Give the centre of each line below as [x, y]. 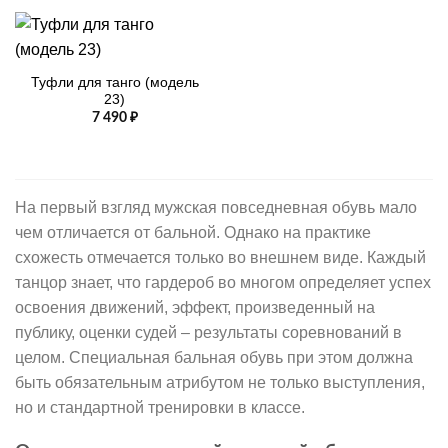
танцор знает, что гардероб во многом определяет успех [223, 282]
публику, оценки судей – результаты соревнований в [208, 332]
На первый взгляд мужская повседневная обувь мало [216, 207]
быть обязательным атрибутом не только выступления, [220, 382]
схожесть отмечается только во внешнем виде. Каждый [220, 257]
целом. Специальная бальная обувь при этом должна [214, 357]
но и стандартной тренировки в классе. [160, 407]
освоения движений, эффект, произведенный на [195, 307]
